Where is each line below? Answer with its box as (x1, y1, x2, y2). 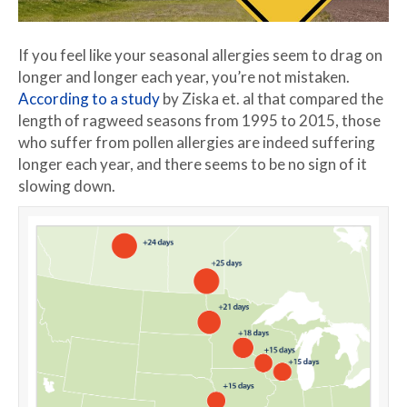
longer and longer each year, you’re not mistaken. (18, 66, 350, 86)
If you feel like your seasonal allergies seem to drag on (18, 45, 382, 65)
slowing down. (18, 175, 115, 195)
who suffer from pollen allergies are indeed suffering (18, 132, 375, 152)
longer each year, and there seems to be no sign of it (18, 154, 367, 174)
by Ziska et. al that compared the (160, 88, 383, 108)
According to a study (18, 88, 160, 108)
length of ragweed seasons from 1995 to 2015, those (18, 110, 381, 130)
